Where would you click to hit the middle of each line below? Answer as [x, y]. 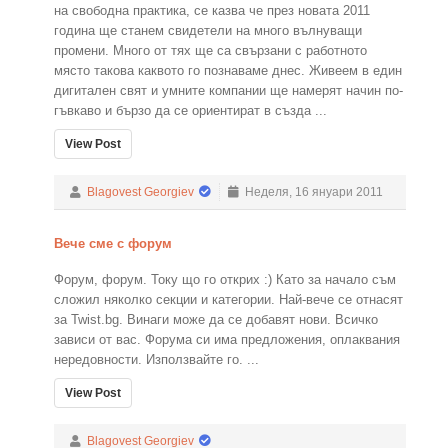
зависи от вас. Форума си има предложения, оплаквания [227, 339]
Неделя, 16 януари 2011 [311, 192]
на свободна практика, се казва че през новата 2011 [212, 10]
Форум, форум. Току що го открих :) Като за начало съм [225, 279]
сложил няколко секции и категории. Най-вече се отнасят [228, 299]
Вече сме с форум [113, 243]
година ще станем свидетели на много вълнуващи [208, 30]
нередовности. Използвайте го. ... [156, 359]
